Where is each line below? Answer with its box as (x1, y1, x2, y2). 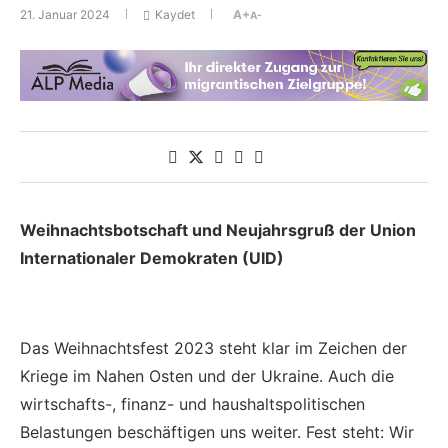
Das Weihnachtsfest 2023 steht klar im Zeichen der (20, 337, 407, 358)
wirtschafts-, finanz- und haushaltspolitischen (20, 393, 365, 414)
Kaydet (155, 7, 195, 23)
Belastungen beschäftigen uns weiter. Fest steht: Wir (20, 421, 414, 442)
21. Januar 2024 (20, 7, 110, 23)
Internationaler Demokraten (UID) (20, 247, 284, 268)
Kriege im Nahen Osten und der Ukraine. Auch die (20, 365, 394, 386)
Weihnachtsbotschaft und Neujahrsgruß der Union (20, 219, 416, 240)
